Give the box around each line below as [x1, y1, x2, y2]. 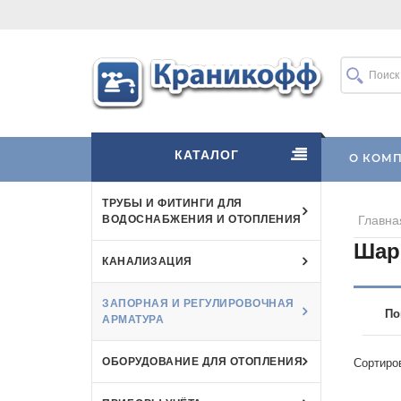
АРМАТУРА [102, 311, 164, 327]
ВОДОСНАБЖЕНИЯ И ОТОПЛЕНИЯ [102, 211, 302, 226]
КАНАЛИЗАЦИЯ [102, 253, 192, 269]
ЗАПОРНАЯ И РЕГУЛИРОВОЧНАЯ [102, 295, 294, 311]
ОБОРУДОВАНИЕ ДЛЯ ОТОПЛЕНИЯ [102, 354, 303, 369]
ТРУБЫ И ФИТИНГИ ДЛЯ [102, 195, 243, 210]
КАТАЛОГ [174, 146, 239, 164]
